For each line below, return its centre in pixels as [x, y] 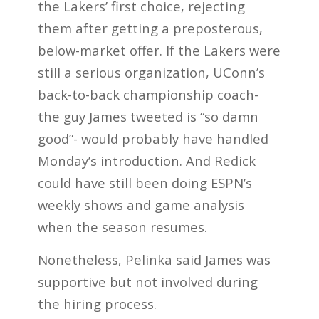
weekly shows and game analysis [141, 204]
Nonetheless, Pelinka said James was [154, 260]
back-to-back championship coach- [148, 94]
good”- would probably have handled [153, 138]
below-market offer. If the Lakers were [159, 50]
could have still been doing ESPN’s [145, 182]
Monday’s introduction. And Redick [146, 160]
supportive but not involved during [147, 282]
